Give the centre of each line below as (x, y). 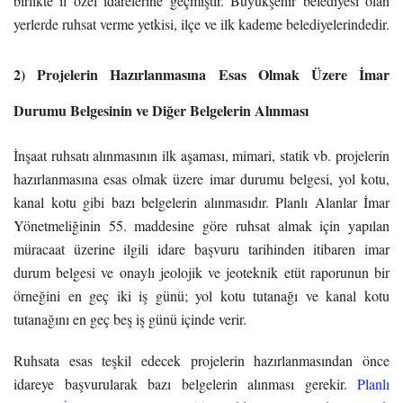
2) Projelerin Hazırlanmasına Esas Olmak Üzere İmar (201, 74)
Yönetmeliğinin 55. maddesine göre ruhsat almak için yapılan (201, 225)
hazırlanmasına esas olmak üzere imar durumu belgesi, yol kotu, (201, 178)
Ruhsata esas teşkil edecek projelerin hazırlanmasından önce (201, 360)
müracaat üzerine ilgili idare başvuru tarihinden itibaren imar (201, 248)
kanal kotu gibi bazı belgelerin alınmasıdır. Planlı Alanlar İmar (201, 201)
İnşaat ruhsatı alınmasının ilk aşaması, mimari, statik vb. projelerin (201, 155)
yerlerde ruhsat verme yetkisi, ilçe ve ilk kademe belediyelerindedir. (201, 23)
